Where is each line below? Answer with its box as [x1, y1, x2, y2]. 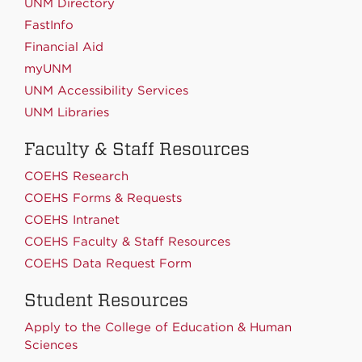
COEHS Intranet [24, 212, 120, 227]
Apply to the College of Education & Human [24, 319, 292, 335]
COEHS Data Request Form [24, 255, 192, 271]
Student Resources [24, 288, 188, 310]
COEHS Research [24, 168, 128, 183]
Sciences [24, 337, 78, 352]
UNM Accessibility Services [24, 82, 188, 98]
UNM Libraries [24, 104, 109, 120]
